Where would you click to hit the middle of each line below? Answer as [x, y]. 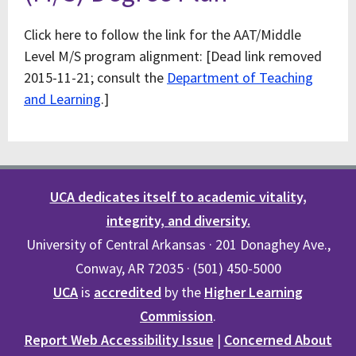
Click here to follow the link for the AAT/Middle [163, 35]
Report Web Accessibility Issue [119, 340]
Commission [176, 316]
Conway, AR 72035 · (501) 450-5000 [178, 268]
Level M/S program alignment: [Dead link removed [173, 56]
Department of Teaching [240, 77]
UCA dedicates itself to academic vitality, [178, 197]
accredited [128, 292]
